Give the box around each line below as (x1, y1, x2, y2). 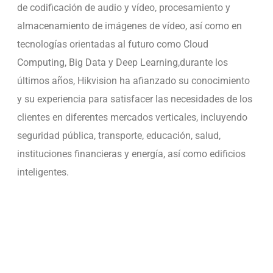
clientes (16, 112, 52, 124)
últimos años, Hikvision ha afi (16, 75, 144, 87)
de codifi (16, 2, 54, 14)
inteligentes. (16, 166, 69, 179)
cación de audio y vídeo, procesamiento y (53, 2, 230, 14)
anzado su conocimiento (143, 75, 250, 87)
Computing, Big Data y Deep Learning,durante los (16, 57, 228, 69)
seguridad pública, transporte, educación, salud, (16, 130, 221, 142)
